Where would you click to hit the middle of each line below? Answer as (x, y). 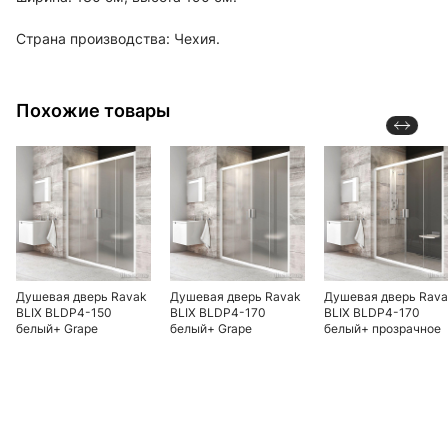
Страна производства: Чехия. (118, 38)
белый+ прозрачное (382, 328)
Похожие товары (93, 110)
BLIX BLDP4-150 (64, 312)
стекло (344, 344)
